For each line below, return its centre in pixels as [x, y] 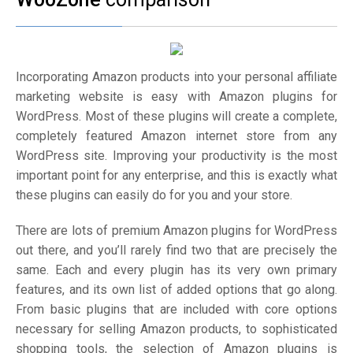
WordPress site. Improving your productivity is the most [176, 156]
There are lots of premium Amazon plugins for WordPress [176, 230]
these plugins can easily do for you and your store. [154, 195]
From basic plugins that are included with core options [176, 309]
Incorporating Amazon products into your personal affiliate [176, 77]
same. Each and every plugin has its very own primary [176, 270]
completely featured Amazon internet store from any [176, 136]
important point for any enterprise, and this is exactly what [176, 175]
